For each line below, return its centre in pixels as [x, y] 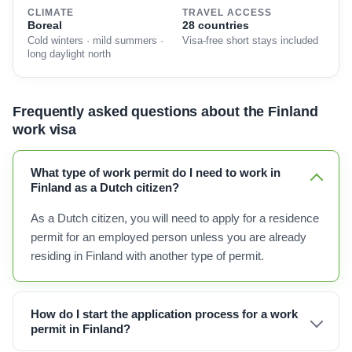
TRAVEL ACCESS [227, 13]
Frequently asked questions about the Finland [165, 112]
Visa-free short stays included [250, 41]
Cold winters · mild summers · [95, 41]
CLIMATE [51, 13]
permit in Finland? [81, 329]
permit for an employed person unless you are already [169, 237]
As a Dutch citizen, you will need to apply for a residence [175, 218]
